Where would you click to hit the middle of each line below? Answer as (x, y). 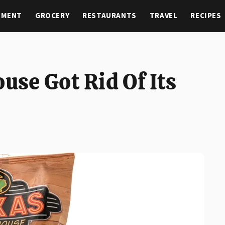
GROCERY (52, 16)
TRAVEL (163, 16)
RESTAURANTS (109, 16)
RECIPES (206, 16)
